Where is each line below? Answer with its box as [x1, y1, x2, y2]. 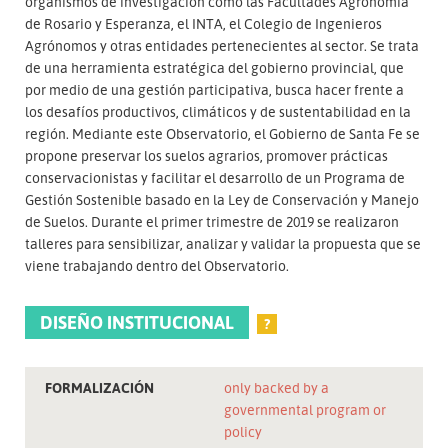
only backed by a [224, 379, 329, 397]
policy [224, 423, 265, 441]
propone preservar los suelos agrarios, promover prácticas [25, 146, 388, 164]
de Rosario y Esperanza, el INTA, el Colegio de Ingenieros [25, 14, 382, 32]
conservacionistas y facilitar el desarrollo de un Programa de [25, 168, 405, 186]
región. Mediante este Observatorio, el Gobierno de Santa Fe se [25, 124, 420, 142]
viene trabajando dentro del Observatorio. [25, 256, 289, 274]
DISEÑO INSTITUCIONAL [40, 310, 234, 333]
